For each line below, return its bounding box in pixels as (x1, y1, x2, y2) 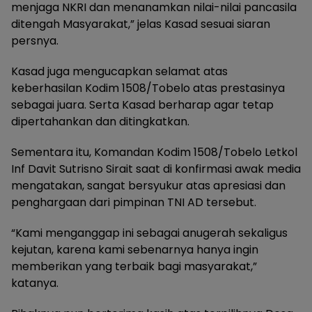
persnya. (11, 33, 58, 49)
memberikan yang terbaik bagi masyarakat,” (11, 258, 257, 274)
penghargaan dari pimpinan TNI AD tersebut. (11, 194, 256, 210)
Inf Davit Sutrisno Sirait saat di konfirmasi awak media (11, 161, 301, 177)
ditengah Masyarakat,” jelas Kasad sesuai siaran (11, 16, 270, 32)
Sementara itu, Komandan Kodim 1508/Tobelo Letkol (11, 144, 297, 160)
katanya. (11, 275, 58, 291)
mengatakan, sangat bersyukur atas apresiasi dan (11, 178, 286, 194)
